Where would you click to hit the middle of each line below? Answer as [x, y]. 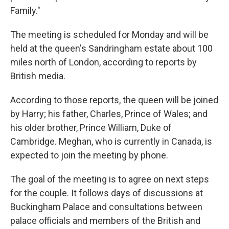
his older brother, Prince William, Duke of [91, 128]
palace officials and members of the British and [105, 221]
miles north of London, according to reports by [104, 62]
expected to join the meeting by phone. [89, 155]
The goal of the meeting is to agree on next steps [110, 179]
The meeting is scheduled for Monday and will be [109, 35]
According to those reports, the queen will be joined [114, 100]
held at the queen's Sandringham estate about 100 [111, 48]
